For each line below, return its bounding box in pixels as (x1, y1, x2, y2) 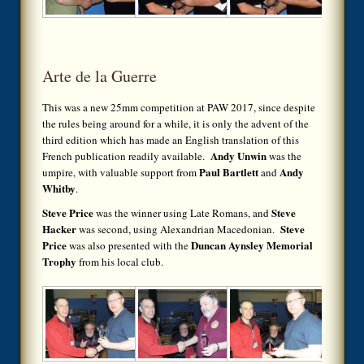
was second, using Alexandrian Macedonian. (76, 221, 280, 236)
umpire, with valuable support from (42, 164, 199, 180)
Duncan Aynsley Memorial (191, 236, 313, 253)
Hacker (42, 220, 76, 236)
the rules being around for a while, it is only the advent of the (42, 115, 309, 131)
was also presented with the (67, 237, 191, 253)
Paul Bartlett (199, 163, 258, 180)
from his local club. (76, 253, 163, 269)
